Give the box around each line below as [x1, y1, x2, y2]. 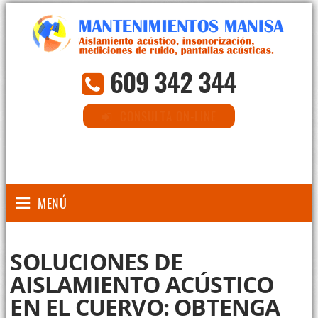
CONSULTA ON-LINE [120, 107, 216, 126]
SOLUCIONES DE [10, 246, 183, 278]
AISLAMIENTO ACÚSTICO [10, 269, 274, 300]
